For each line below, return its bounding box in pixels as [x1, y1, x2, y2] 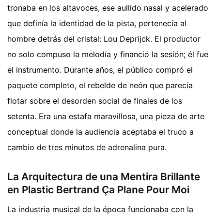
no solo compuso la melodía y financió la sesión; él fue [7, 49, 208, 60]
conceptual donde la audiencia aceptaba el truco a [7, 127, 194, 137]
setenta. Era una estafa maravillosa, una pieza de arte [7, 111, 204, 122]
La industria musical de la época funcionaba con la [7, 204, 193, 214]
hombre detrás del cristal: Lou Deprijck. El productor [7, 34, 201, 44]
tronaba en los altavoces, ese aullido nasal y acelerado [7, 3, 208, 13]
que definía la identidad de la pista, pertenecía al [7, 18, 186, 29]
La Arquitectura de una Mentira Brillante [7, 170, 200, 183]
